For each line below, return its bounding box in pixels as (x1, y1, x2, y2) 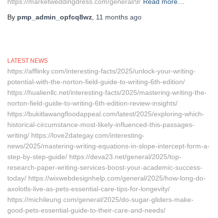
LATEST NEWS (7, 57, 48, 64)
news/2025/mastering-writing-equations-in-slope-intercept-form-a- (7, 142, 210, 150)
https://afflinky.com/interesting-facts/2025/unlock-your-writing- (7, 67, 196, 75)
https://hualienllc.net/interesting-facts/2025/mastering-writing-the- (7, 89, 207, 96)
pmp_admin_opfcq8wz (17, 13, 92, 21)
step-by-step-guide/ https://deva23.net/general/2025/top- (7, 153, 182, 161)
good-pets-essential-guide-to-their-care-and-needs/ (7, 206, 165, 214)
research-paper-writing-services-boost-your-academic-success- (7, 163, 202, 171)
